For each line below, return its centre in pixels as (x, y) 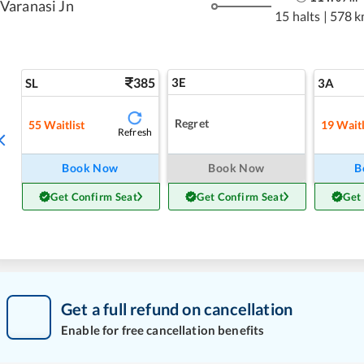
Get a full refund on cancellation (177, 308)
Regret (192, 123)
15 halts (298, 15)
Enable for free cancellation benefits (163, 329)
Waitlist (65, 124)
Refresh (134, 132)
